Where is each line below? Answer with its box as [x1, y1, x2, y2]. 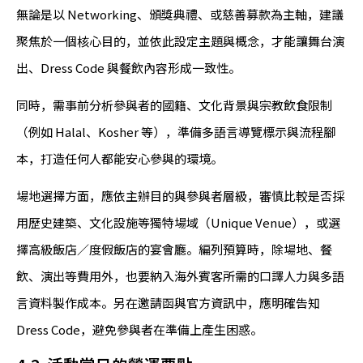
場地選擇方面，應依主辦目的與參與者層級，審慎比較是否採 [16, 187, 344, 205]
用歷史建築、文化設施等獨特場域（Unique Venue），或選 [16, 214, 340, 232]
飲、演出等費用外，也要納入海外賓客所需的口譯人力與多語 [16, 267, 344, 285]
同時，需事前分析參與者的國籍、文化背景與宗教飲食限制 [16, 96, 332, 114]
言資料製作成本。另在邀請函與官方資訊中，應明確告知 [16, 294, 320, 312]
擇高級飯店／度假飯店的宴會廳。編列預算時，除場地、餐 [16, 241, 332, 258]
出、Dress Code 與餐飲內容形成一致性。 [16, 59, 241, 77]
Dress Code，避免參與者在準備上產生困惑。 [16, 321, 263, 339]
